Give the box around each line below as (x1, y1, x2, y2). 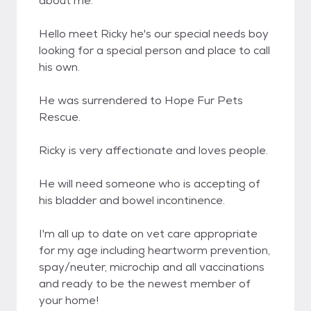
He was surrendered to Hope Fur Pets (39, 93, 243, 108)
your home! (39, 293, 99, 308)
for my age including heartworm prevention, (39, 243, 270, 258)
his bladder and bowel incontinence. (39, 193, 225, 208)
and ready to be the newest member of (39, 276, 251, 291)
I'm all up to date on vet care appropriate (39, 226, 258, 241)
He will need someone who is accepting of (39, 176, 260, 191)
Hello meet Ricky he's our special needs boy (39, 26, 269, 41)
